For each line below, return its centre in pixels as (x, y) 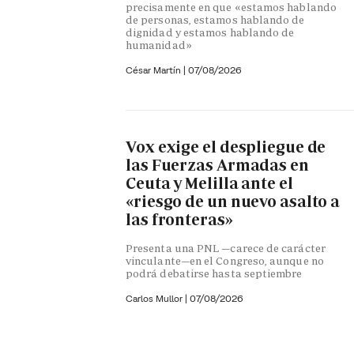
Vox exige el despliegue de (226, 147)
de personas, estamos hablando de (215, 19)
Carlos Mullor (155, 299)
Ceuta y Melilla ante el (209, 183)
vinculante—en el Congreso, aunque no (225, 261)
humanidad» (159, 45)
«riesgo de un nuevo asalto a (233, 201)
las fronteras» (179, 219)
